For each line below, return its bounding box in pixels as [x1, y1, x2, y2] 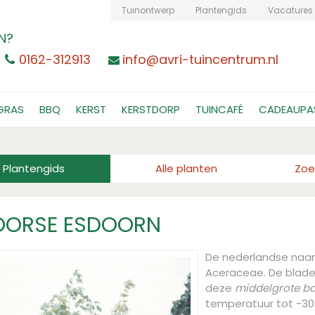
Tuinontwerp [122, 4, 174, 16]
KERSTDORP [122, 102, 180, 117]
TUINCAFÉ [195, 102, 243, 117]
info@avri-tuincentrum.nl [122, 51, 278, 68]
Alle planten [155, 161, 218, 176]
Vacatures [268, 4, 313, 16]
